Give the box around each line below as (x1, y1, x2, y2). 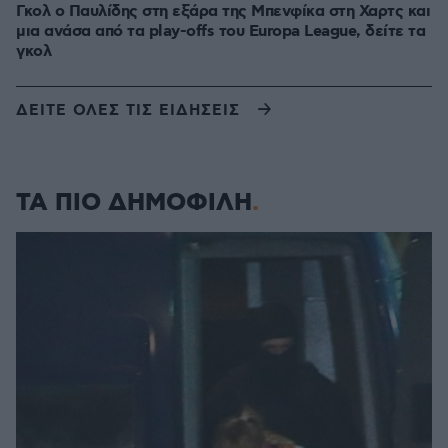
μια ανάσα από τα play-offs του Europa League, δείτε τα (16, 21, 425, 42)
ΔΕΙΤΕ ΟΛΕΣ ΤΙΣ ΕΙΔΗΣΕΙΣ (16, 100, 240, 121)
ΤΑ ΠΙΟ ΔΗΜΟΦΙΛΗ (16, 187, 252, 219)
